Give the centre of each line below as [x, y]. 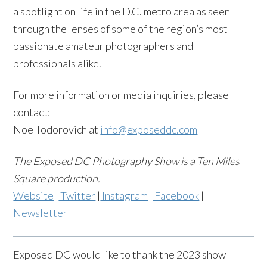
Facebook [176, 195]
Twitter [77, 195]
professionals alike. [58, 63]
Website [34, 195]
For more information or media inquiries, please [121, 95]
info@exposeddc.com [149, 129]
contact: [32, 112]
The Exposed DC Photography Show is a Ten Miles [127, 161]
